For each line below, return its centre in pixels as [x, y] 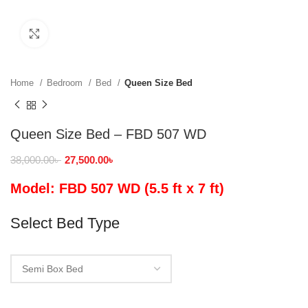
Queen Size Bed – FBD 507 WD [108, 134]
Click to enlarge [81, 33]
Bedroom [66, 83]
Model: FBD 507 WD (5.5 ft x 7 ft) [117, 188]
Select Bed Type [65, 223]
